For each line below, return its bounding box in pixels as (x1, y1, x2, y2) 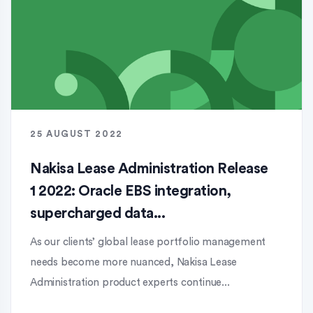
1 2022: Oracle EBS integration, (30, 184, 231, 198)
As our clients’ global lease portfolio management (30, 237, 266, 247)
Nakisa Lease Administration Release (30, 161, 268, 176)
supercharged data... (30, 206, 165, 221)
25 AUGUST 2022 (30, 129, 123, 138)
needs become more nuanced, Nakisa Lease (30, 257, 238, 268)
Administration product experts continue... (30, 277, 230, 288)
